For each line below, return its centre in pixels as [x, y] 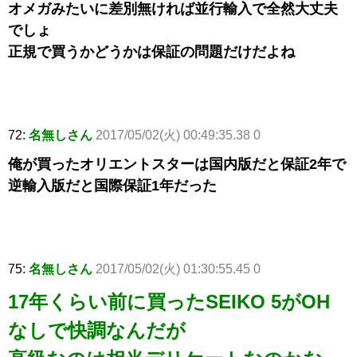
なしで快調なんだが [97, 331]
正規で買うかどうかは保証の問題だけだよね [151, 52]
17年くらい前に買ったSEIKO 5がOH [169, 302]
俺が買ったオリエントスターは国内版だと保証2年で [177, 165]
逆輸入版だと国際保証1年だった [112, 186]
